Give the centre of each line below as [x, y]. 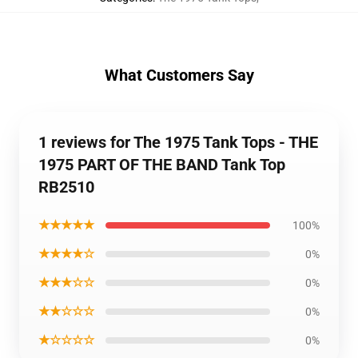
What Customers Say [179, 75]
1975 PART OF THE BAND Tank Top [162, 165]
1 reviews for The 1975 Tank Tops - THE [178, 142]
